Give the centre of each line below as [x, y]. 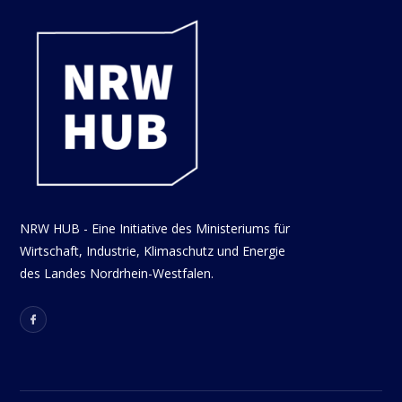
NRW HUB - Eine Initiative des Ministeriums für [155, 228]
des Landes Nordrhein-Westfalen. [117, 273]
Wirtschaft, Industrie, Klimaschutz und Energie [153, 250]
